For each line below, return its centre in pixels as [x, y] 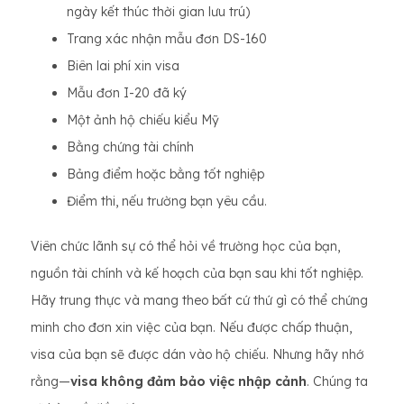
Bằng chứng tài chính [130, 147]
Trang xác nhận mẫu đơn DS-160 [167, 39]
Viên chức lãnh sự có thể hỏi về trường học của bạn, [185, 246]
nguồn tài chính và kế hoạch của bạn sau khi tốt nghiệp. [197, 273]
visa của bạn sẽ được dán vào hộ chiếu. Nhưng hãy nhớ [197, 354]
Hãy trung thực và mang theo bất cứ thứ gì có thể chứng [199, 300]
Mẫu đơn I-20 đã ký [127, 93]
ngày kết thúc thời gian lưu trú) [158, 12]
